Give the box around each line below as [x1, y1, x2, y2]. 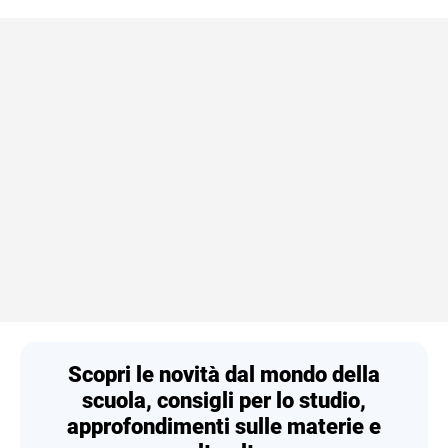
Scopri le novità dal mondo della [68, 361, 380, 387]
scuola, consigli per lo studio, [82, 387, 366, 413]
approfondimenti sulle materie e [67, 413, 381, 439]
